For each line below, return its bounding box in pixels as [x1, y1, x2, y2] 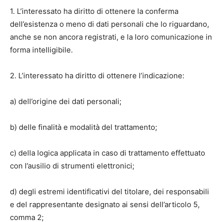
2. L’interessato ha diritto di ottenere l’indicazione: [10, 71, 184, 80]
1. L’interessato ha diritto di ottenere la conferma [10, 6, 178, 16]
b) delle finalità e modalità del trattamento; [10, 122, 157, 132]
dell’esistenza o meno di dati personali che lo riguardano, [10, 19, 209, 29]
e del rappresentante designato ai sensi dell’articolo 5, [10, 200, 200, 209]
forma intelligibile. [10, 45, 73, 55]
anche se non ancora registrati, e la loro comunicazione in [10, 32, 212, 42]
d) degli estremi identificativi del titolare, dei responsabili [10, 187, 209, 196]
